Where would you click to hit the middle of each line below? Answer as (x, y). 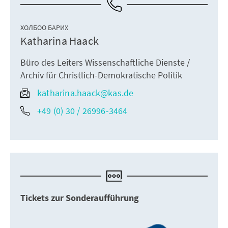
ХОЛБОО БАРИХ (44, 27)
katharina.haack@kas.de (85, 93)
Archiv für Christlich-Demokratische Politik (101, 75)
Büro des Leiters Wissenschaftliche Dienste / (105, 62)
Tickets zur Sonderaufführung (80, 198)
